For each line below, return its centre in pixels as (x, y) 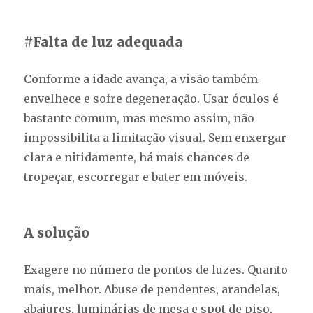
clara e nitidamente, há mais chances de (137, 158)
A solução (57, 233)
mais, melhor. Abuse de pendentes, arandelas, (152, 290)
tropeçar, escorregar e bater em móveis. (136, 177)
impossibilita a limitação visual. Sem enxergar (155, 138)
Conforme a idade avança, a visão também (141, 79)
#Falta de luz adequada (103, 42)
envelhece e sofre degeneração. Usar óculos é (152, 99)
